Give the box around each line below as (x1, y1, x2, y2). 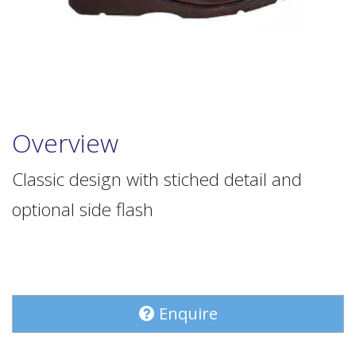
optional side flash (12, 197, 153, 222)
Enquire (154, 303, 218, 325)
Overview (12, 126, 118, 161)
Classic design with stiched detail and (12, 167, 302, 192)
